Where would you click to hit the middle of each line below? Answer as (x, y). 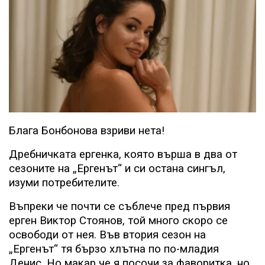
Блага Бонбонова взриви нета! (87, 131)
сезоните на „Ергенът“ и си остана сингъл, (117, 169)
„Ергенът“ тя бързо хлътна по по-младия (114, 249)
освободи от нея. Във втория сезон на (107, 235)
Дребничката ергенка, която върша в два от (123, 155)
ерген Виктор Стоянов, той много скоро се (118, 221)
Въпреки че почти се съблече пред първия (119, 207)
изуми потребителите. (64, 183)
